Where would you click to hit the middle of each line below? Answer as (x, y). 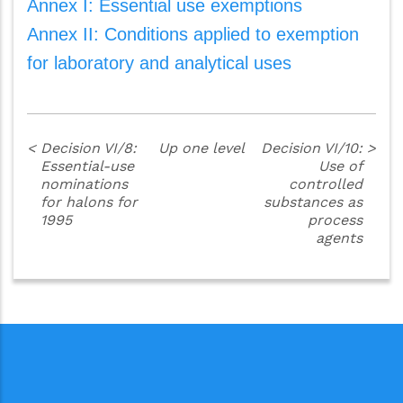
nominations (84, 184)
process (336, 220)
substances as (313, 202)
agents (340, 238)
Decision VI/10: (312, 148)
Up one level (201, 148)
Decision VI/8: (88, 148)
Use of (341, 166)
